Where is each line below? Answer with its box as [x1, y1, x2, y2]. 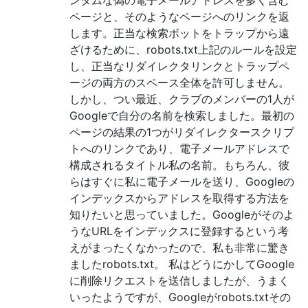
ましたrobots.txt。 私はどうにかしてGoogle [69, 256, 294, 271]
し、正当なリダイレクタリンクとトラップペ [69, 58, 289, 73]
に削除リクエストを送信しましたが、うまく [69, 273, 289, 287]
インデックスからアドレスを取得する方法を [69, 190, 289, 205]
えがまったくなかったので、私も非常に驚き [69, 240, 289, 254]
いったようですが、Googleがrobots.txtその [69, 289, 291, 304]
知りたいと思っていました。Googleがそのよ [69, 207, 294, 221]
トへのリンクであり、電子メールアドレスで [69, 141, 289, 155]
